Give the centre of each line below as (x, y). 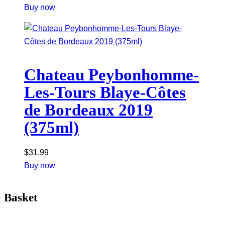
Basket (21, 198)
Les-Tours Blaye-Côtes (105, 93)
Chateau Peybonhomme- (111, 75)
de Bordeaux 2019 (88, 110)
